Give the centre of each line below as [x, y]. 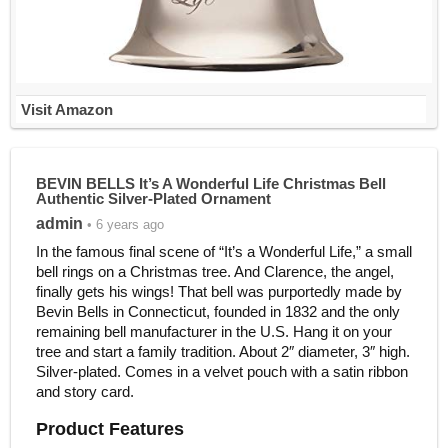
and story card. [84, 391]
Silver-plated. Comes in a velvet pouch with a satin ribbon [221, 371]
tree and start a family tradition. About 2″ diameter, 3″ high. [222, 351]
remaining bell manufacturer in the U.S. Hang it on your [213, 331]
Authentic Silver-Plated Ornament [153, 198]
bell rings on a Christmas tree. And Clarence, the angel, [214, 271]
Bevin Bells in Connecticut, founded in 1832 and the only [217, 311]
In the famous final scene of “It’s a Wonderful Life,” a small [223, 251]
